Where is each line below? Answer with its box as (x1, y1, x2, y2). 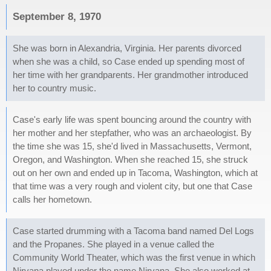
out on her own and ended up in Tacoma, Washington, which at (13, 168, 258, 178)
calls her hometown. (13, 194, 92, 204)
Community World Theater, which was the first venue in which (13, 252, 255, 263)
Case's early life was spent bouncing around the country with (13, 114, 251, 125)
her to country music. (13, 83, 96, 93)
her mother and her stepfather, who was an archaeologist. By (13, 128, 252, 138)
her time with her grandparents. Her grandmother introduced (13, 70, 248, 80)
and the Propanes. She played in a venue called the (13, 239, 214, 249)
